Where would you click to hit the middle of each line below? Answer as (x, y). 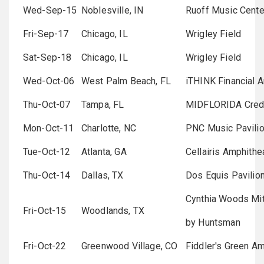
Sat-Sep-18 (47, 57)
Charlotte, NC (109, 128)
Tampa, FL (103, 104)
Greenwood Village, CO (130, 246)
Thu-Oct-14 (47, 175)
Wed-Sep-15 (50, 10)
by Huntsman (213, 222)
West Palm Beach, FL (126, 81)
